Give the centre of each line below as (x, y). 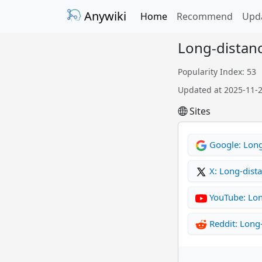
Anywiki (104, 16)
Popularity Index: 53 (217, 72)
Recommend (205, 16)
